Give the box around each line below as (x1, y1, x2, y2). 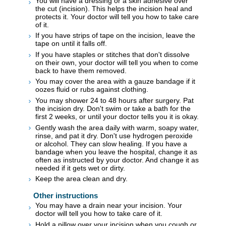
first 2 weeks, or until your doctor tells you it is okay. (35, 112, 199, 121)
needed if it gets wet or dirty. (35, 163, 125, 172)
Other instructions (33, 191, 98, 200)
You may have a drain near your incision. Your (35, 201, 182, 209)
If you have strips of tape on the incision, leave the (35, 31, 195, 40)
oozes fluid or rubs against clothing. (35, 85, 148, 94)
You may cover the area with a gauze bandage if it (35, 77, 195, 86)
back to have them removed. (35, 66, 127, 75)
